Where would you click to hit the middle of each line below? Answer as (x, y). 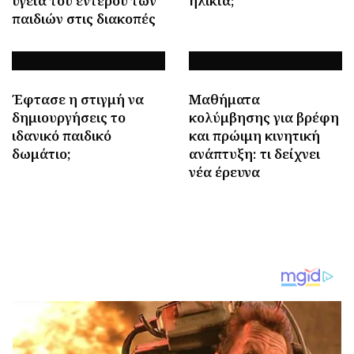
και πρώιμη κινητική (254, 135)
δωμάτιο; (41, 153)
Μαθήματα (224, 99)
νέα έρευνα (224, 171)
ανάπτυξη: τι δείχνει (254, 153)
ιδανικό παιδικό (62, 135)
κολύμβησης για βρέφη (264, 117)
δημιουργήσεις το (69, 117)
